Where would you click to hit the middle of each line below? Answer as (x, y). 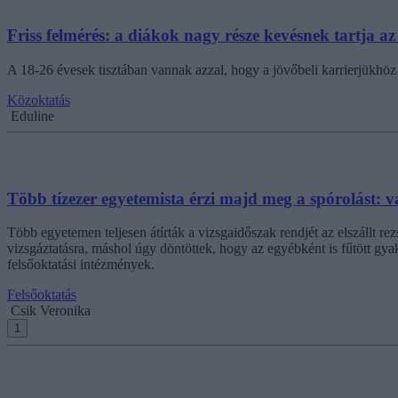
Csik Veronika (51, 311)
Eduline (32, 115)
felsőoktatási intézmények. (81, 265)
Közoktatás (39, 99)
